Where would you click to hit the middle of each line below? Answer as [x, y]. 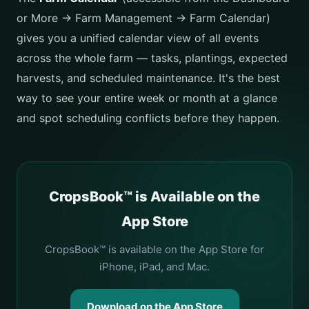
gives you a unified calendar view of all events [138, 38]
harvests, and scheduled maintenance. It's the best [148, 78]
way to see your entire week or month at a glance [147, 98]
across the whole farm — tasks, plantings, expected [152, 58]
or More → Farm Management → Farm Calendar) [143, 18]
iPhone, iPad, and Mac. [154, 267]
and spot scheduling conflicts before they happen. [148, 118]
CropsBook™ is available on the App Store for [154, 249]
